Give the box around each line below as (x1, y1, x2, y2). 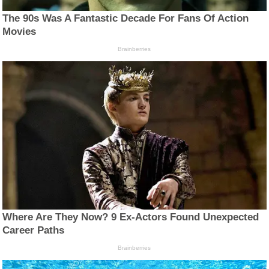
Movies (2, 26, 37, 38)
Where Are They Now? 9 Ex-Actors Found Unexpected (2, 211, 259, 223)
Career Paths (2, 225, 65, 237)
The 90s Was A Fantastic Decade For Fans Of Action (2, 13, 249, 25)
